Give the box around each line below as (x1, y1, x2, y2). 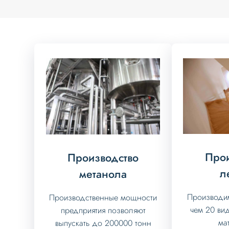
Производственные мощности (49, 191, 157, 203)
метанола (79, 166, 127, 182)
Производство (67, 149, 139, 166)
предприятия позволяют (60, 204, 146, 216)
